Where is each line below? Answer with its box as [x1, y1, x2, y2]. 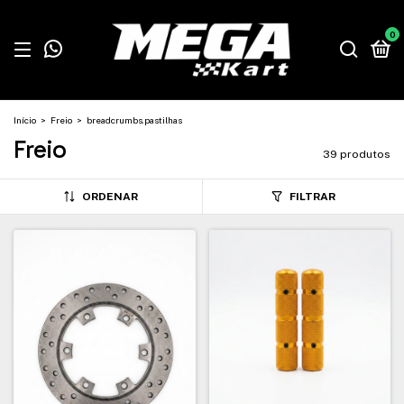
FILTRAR [289, 190, 335, 203]
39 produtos [323, 148, 390, 161]
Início [14, 115, 36, 125]
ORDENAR [81, 190, 138, 203]
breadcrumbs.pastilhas [87, 115, 182, 125]
